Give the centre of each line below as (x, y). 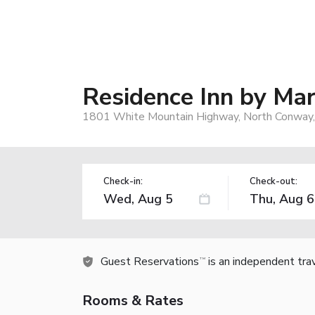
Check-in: (123, 181)
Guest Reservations (150, 261)
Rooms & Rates (133, 300)
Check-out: (273, 181)
